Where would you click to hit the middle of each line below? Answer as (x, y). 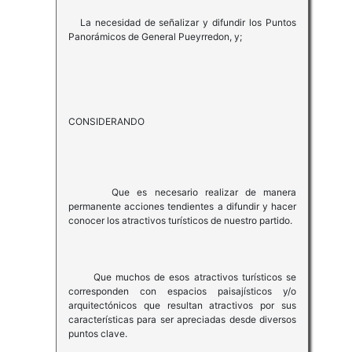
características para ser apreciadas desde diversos (182, 320)
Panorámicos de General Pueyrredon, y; (155, 37)
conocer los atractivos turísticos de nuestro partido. (180, 221)
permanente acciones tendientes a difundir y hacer (182, 207)
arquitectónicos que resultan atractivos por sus (182, 306)
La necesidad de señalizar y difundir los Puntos (182, 23)
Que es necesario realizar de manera (182, 192)
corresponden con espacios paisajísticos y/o (182, 291)
